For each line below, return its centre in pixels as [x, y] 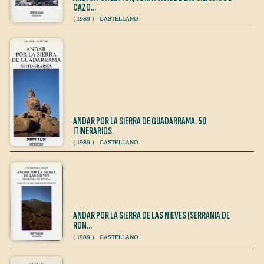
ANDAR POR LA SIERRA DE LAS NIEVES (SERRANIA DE [151, 216]
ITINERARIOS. [93, 131]
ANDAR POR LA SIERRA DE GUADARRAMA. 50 [140, 121]
